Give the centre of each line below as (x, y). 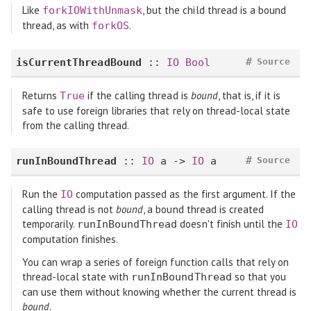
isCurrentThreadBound (79, 62)
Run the (41, 194)
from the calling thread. (76, 125)
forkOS (111, 26)
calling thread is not (69, 210)
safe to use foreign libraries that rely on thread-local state (156, 110)
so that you (259, 277)
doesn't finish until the (232, 224)
